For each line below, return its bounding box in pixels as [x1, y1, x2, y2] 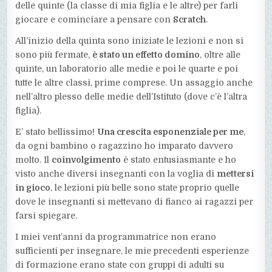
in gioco [15, 183, 51, 193]
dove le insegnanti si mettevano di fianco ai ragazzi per [15, 197, 254, 207]
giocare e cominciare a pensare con [15, 15, 174, 25]
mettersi [217, 169, 254, 179]
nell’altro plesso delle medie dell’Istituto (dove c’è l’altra [15, 92, 248, 102]
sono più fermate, [15, 50, 93, 60]
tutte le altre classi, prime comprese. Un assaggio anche [15, 78, 253, 88]
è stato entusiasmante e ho [121, 155, 237, 165]
